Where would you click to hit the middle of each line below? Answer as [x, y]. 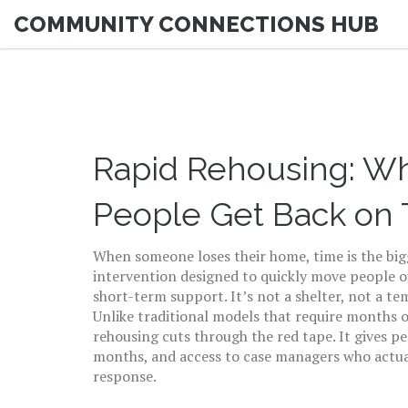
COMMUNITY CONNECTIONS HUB [196, 24]
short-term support [158, 296]
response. [125, 376]
